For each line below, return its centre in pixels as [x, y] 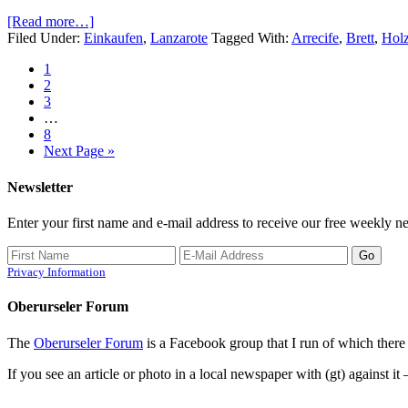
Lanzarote [179, 38]
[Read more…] [51, 22]
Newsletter [40, 187]
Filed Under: [46, 38]
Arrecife [315, 38]
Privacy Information [56, 271]
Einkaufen [113, 38]
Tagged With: [251, 38]
